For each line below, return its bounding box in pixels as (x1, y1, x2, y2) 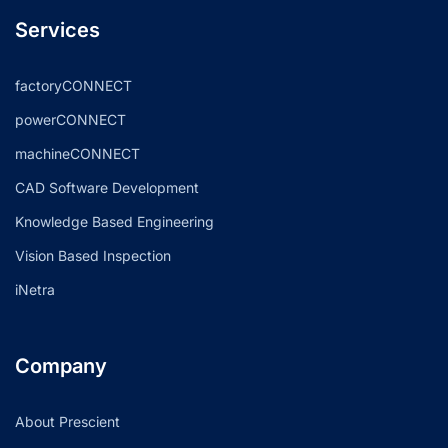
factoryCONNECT (15, 76, 132, 94)
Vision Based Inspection (15, 246, 171, 264)
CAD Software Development (15, 178, 199, 196)
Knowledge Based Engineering (15, 212, 214, 230)
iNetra (15, 280, 55, 298)
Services (15, 17, 100, 42)
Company (15, 353, 107, 378)
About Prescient (15, 412, 120, 430)
